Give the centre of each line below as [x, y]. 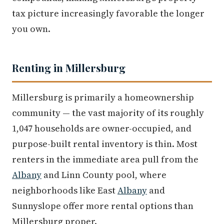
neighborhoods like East [65, 190]
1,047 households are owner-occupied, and [102, 128]
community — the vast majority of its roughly [108, 113]
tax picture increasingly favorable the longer [108, 13]
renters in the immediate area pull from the [105, 159]
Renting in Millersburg [69, 67]
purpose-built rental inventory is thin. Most [105, 144]
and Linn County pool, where [104, 175]
